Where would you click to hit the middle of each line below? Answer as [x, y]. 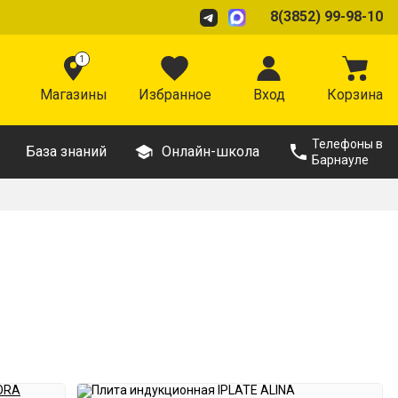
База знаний [66, 151]
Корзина [354, 95]
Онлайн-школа [211, 151]
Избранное [175, 95]
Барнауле [340, 160]
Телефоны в [347, 144]
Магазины [73, 95]
